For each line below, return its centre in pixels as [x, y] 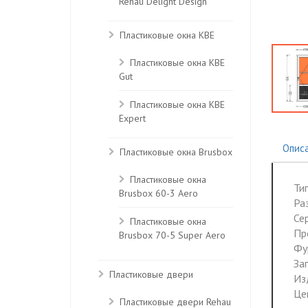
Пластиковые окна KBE [167, 35]
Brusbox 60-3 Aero [158, 194]
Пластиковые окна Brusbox [176, 152]
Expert [132, 119]
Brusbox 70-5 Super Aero [172, 236]
